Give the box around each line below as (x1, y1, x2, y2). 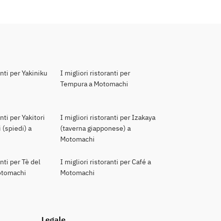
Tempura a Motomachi (60, 79, 128, 88)
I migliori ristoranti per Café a (60, 157, 151, 166)
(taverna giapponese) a (60, 124, 131, 133)
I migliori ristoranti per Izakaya (60, 113, 155, 122)
